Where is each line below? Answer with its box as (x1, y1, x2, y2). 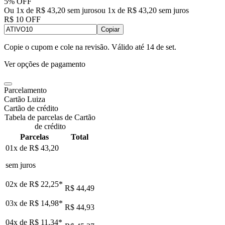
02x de (6, 179, 29, 188)
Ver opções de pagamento (4, 59, 85, 68)
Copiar (101, 25, 120, 33)
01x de (6, 143, 29, 152)
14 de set (146, 42, 174, 51)
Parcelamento (4, 85, 47, 94)
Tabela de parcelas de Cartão (5, 113, 95, 122)
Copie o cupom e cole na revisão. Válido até (4, 42, 144, 51)
